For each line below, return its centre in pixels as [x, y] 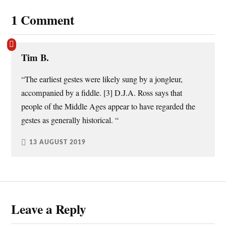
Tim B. [35, 57]
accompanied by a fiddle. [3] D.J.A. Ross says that [102, 93]
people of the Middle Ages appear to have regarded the [108, 106]
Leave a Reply [49, 209]
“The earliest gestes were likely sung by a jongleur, [102, 79]
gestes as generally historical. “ [70, 120]
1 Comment [43, 19]
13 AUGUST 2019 [58, 143]
